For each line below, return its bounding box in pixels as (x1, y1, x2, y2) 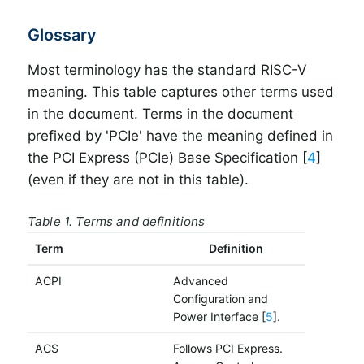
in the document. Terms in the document (28, 106, 293, 123)
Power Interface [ (172, 310, 266, 324)
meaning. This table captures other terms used (28, 84, 334, 101)
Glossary (28, 25, 96, 45)
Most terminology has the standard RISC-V (28, 62, 307, 79)
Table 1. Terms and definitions (28, 213, 206, 229)
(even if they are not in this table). (28, 171, 249, 188)
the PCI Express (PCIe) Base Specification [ (28, 149, 307, 167)
